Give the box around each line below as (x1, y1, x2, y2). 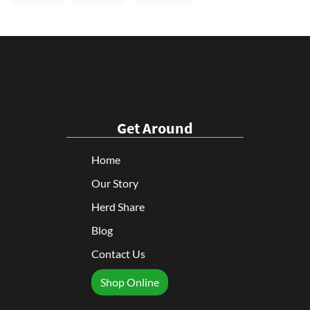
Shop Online (100, 275, 159, 289)
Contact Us (91, 246, 145, 260)
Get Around (116, 118, 193, 138)
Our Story (91, 176, 138, 190)
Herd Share (91, 199, 145, 213)
